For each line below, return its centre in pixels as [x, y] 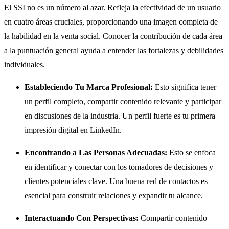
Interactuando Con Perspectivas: [82, 218]
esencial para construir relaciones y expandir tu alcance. [114, 196]
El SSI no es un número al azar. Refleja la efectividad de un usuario [112, 8]
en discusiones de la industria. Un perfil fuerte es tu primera [120, 116]
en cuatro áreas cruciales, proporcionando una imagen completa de [111, 22]
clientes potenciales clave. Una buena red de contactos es [116, 181]
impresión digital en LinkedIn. [73, 130]
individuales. [25, 65]
